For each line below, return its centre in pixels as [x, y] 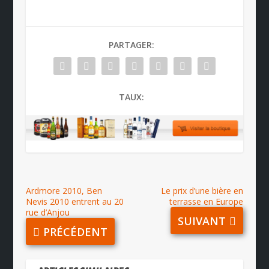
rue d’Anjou [47, 213]
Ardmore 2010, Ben [64, 191]
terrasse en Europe [207, 202]
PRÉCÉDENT [75, 231]
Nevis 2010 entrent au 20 [74, 202]
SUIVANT [202, 221]
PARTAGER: [131, 44]
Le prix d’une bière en [202, 191]
